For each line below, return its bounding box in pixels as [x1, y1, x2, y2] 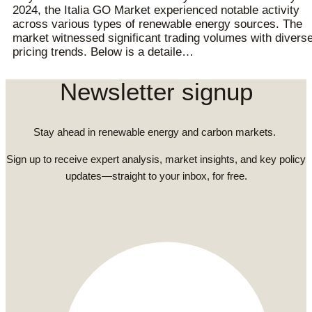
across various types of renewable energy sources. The [13, 17, 302, 31]
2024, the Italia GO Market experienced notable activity [13, 3, 299, 17]
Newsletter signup [59, 77, 253, 105]
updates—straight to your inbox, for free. [65, 169, 247, 182]
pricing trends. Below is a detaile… [13, 45, 194, 58]
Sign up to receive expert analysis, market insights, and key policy [6, 153, 306, 165]
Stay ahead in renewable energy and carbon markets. [33, 125, 279, 138]
